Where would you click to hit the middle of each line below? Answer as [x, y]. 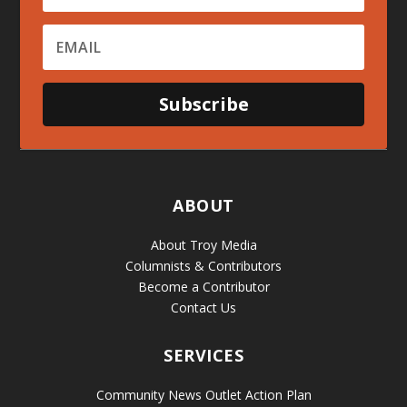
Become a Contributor [203, 286]
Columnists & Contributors [203, 265]
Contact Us [203, 307]
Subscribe [203, 104]
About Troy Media [203, 244]
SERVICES [203, 355]
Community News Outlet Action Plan [203, 394]
